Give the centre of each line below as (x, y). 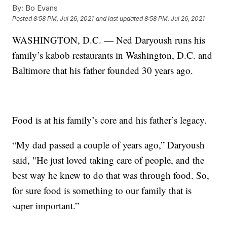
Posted (23, 19)
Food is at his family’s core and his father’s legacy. (110, 120)
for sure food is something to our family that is (102, 190)
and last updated (120, 19)
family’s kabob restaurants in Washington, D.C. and (112, 55)
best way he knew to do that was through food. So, (111, 175)
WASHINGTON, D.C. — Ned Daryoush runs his (109, 40)
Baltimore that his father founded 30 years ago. (103, 70)
